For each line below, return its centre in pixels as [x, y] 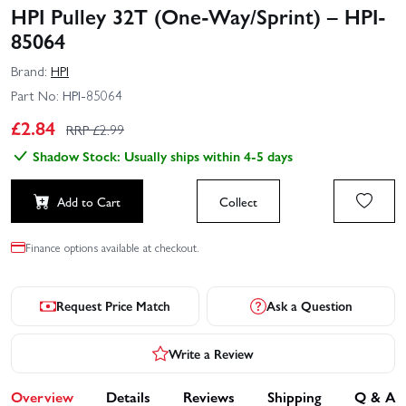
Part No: [35, 96]
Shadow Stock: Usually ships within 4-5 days [163, 156]
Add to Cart [89, 202]
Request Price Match [113, 306]
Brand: [29, 70]
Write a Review [211, 353]
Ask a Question [309, 306]
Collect [238, 202]
